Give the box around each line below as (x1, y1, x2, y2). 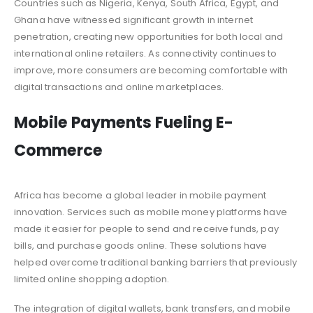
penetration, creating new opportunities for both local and (14, 30, 284, 44)
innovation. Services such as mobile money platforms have (14, 205, 287, 219)
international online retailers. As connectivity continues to (14, 47, 277, 61)
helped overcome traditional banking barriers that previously (14, 255, 298, 269)
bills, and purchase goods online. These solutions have (14, 238, 268, 252)
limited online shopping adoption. (14, 272, 170, 286)
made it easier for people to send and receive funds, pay (14, 221, 279, 235)
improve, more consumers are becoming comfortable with (14, 64, 289, 78)
